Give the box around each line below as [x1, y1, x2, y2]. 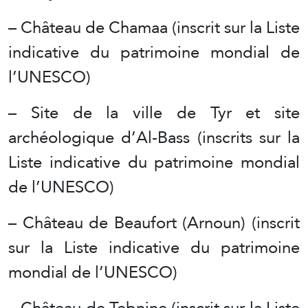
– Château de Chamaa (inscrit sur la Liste [8, 11, 300, 43]
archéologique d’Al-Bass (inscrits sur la [8, 121, 300, 153]
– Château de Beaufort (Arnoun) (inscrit [8, 206, 300, 238]
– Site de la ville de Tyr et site [8, 96, 300, 128]
